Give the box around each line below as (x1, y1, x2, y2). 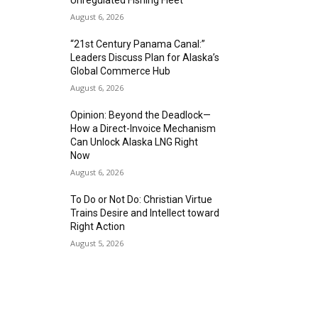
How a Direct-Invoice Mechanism (70, 123, 216, 134)
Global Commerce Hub (70, 65, 171, 77)
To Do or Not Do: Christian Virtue (70, 194, 213, 205)
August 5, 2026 (70, 238, 124, 248)
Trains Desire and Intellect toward (70, 207, 220, 219)
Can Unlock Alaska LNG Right (70, 136, 199, 148)
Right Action (70, 221, 126, 232)
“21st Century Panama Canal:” (70, 38, 206, 50)
